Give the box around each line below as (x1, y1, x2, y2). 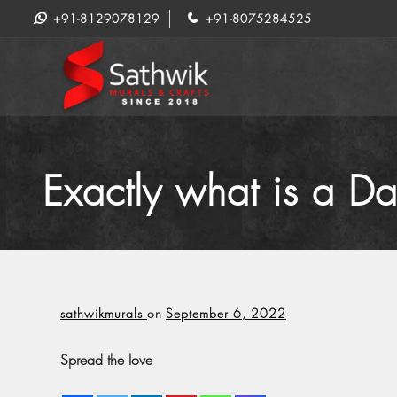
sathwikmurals (60, 305, 147, 323)
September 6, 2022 (166, 305, 286, 323)
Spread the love (60, 350, 152, 370)
